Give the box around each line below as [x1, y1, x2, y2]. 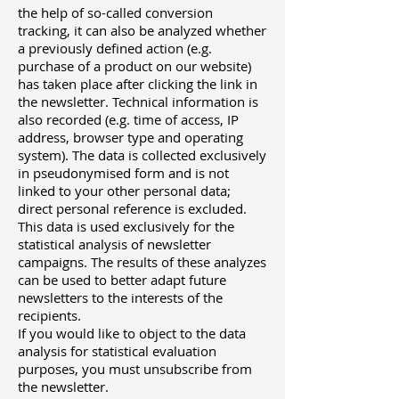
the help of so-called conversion [18, 4, 213, 22]
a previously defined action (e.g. [18, 39, 212, 58]
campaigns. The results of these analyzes [18, 253, 266, 272]
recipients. [18, 306, 81, 325]
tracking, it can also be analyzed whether [18, 21, 266, 40]
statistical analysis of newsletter [18, 235, 211, 254]
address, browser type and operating [18, 128, 243, 147]
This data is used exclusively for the [18, 217, 234, 236]
